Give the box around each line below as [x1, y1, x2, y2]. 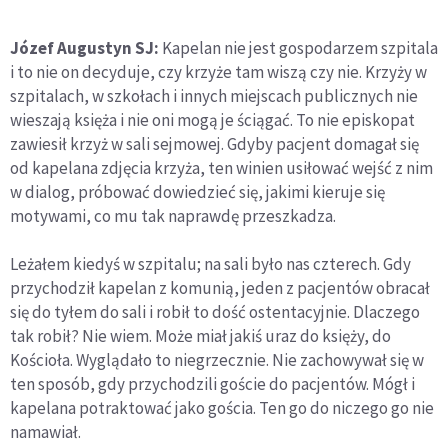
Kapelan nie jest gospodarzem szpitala [159, 37, 438, 60]
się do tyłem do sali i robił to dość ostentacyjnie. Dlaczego [10, 301, 420, 324]
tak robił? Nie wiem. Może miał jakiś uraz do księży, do [10, 325, 391, 348]
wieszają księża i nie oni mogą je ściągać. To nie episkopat [10, 109, 415, 132]
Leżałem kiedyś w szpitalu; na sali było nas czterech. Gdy [10, 253, 411, 276]
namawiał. [10, 421, 81, 444]
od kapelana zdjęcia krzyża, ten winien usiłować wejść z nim [10, 157, 433, 180]
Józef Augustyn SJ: [10, 37, 159, 60]
